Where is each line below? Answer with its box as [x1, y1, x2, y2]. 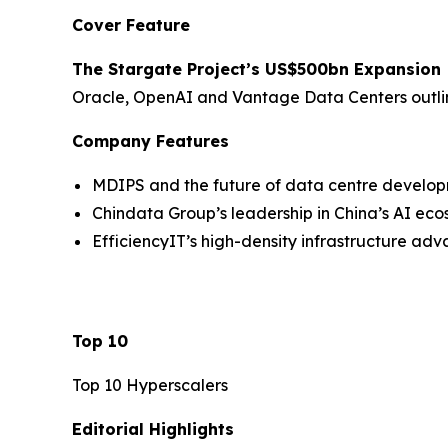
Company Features [72, 130, 229, 151]
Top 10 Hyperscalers [72, 374, 228, 395]
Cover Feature [72, 14, 190, 35]
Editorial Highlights [72, 418, 234, 439]
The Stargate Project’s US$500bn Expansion [72, 58, 441, 79]
